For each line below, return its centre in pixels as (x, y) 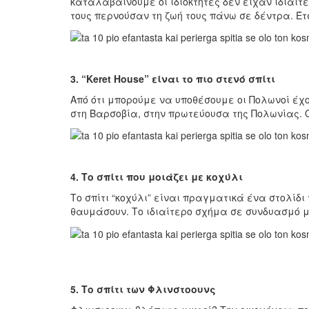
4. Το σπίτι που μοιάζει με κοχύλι (157, 177)
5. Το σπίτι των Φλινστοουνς (143, 289)
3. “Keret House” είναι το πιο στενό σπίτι (173, 78)
